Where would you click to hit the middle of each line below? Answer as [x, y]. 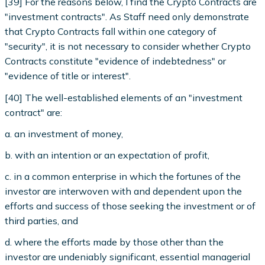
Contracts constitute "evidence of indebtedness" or [116, 61]
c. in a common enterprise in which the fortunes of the [123, 177]
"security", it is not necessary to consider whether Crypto [128, 46]
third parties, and [42, 221]
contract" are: [34, 112]
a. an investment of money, [64, 133]
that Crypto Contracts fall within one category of [111, 32]
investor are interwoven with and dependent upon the [124, 191]
